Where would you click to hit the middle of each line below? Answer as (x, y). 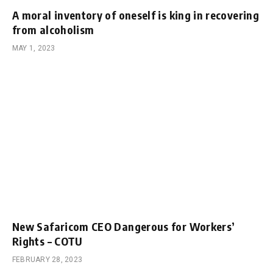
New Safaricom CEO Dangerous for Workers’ (124, 226)
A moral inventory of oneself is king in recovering (136, 15)
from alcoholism (53, 30)
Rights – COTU (48, 241)
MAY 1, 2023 (34, 48)
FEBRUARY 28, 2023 (48, 259)
